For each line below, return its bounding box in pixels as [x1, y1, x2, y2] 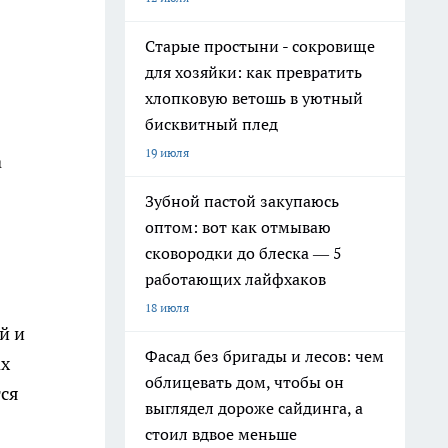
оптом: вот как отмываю [145, 217, 331, 237]
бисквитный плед [145, 114, 278, 134]
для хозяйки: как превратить [145, 62, 362, 82]
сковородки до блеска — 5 [145, 243, 342, 263]
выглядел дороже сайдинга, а [145, 398, 363, 418]
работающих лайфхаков [145, 269, 326, 289]
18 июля [145, 300, 189, 315]
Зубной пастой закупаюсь [145, 191, 339, 211]
